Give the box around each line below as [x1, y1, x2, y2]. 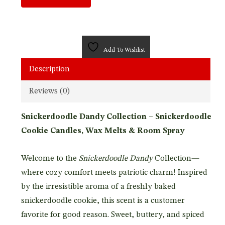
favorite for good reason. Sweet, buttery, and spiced [21, 210, 204, 219]
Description [29, 65, 70, 73]
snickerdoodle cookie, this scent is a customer [21, 196, 185, 205]
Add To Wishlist [103, 47, 146, 53]
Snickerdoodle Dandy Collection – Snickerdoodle [21, 113, 211, 121]
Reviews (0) [29, 87, 70, 95]
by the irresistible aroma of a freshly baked [21, 182, 176, 191]
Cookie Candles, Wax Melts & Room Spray [21, 127, 184, 135]
